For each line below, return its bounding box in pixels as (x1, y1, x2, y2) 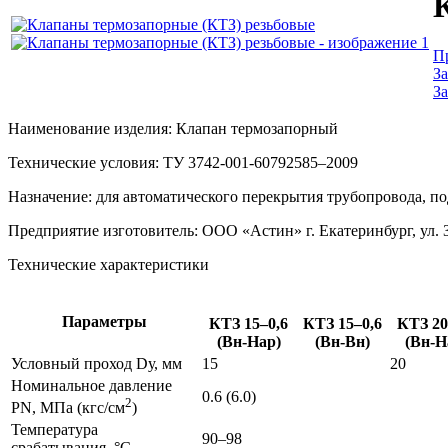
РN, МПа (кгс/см (11, 399, 125, 417)
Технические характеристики (8, 256, 209, 273)
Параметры (62, 313, 147, 330)
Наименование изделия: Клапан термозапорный (8, 120, 338, 137)
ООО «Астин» (202, 222, 302, 239)
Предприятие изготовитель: (8, 222, 202, 239)
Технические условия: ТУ (8, 154, 188, 171)
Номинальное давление (11, 377, 172, 394)
